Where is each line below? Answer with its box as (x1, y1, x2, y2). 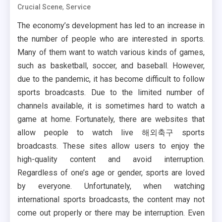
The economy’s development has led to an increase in (17, 21, 205, 31)
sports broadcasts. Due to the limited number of (17, 88, 205, 98)
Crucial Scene (17, 3, 63, 11)
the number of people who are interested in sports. (17, 34, 205, 44)
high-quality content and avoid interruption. (17, 155, 205, 165)
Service (66, 3, 91, 11)
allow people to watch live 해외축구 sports (17, 128, 205, 138)
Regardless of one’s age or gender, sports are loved (17, 168, 205, 178)
